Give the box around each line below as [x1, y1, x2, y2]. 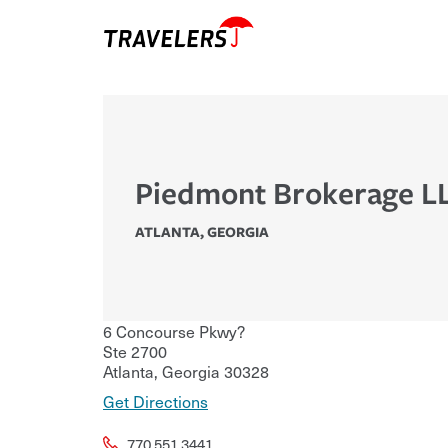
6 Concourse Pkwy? [103, 319, 245, 344]
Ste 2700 [103, 339, 167, 364]
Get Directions [103, 389, 208, 414]
